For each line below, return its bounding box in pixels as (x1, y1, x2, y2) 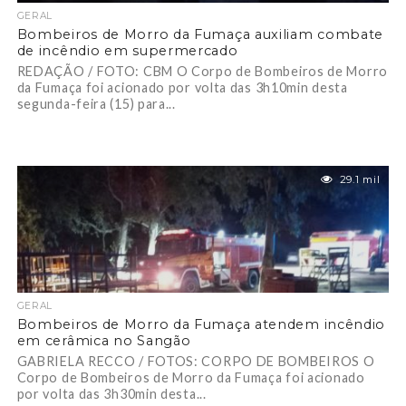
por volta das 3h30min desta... (16, 386, 207, 401)
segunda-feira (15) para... (16, 96, 176, 111)
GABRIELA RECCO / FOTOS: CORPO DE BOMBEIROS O (16, 353, 375, 369)
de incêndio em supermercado (16, 43, 238, 59)
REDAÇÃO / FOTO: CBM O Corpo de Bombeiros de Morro (16, 63, 388, 79)
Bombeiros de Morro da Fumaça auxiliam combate (16, 26, 384, 43)
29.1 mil (339, 173, 381, 186)
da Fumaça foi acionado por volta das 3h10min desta (16, 80, 348, 95)
